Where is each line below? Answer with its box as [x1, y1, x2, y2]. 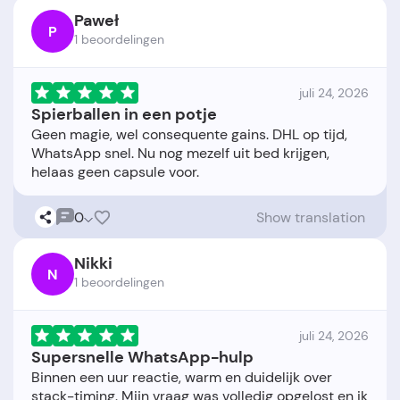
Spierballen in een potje [31, 104, 217, 126]
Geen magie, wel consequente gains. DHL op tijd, [31, 125, 347, 145]
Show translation [256, 207, 365, 227]
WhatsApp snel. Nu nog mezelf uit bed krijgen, [31, 144, 329, 163]
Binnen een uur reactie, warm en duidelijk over [31, 368, 332, 387]
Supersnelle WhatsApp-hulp [31, 346, 254, 369]
